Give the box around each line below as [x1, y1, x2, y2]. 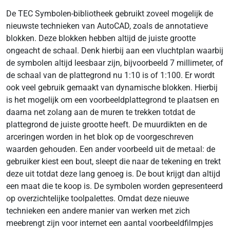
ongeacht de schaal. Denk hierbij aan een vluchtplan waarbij [6, 46, 223, 55]
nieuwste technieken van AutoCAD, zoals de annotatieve [6, 21, 208, 31]
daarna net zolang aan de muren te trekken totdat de [6, 107, 195, 117]
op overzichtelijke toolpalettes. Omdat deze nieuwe [6, 194, 189, 203]
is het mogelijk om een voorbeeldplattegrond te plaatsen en [6, 95, 219, 105]
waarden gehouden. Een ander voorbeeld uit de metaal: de [6, 144, 215, 154]
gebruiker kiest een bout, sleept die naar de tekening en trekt [6, 157, 221, 166]
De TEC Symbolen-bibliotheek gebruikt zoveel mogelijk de [6, 9, 213, 18]
